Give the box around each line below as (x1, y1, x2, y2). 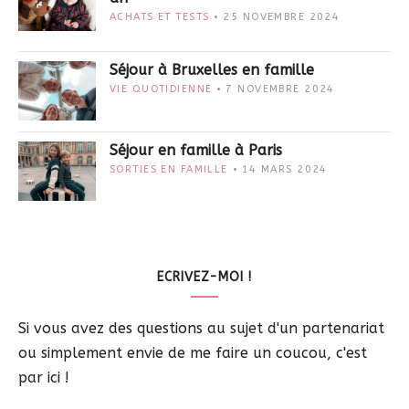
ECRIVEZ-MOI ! (157, 269, 252, 286)
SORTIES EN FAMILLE (110, 163, 228, 176)
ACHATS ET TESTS (110, 11, 210, 24)
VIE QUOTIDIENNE (110, 83, 213, 96)
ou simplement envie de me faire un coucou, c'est (18, 344, 367, 362)
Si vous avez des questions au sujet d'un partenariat (18, 320, 384, 338)
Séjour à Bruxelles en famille (110, 61, 314, 79)
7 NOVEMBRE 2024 (225, 83, 335, 96)
